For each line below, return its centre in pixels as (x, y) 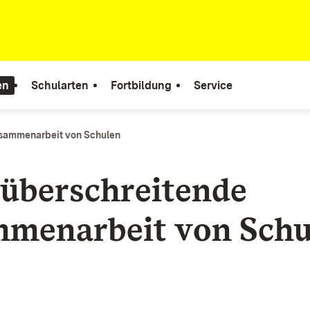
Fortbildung (141, 85)
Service (213, 85)
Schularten (60, 85)
